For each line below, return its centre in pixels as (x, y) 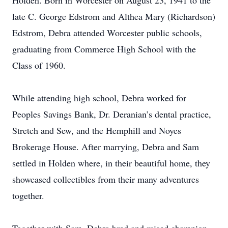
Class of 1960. (39, 65)
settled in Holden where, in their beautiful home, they (111, 163)
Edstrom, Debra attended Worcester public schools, (107, 33)
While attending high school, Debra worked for (99, 98)
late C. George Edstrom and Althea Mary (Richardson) (114, 16)
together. (28, 195)
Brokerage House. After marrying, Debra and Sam (106, 147)
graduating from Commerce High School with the (104, 49)
